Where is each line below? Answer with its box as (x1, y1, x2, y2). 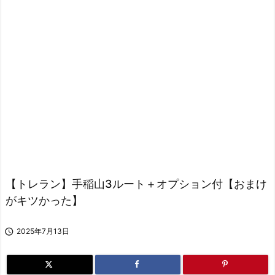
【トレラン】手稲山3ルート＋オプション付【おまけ (6, 177, 267, 190)
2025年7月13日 (17, 227, 69, 236)
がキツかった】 (6, 194, 83, 207)
